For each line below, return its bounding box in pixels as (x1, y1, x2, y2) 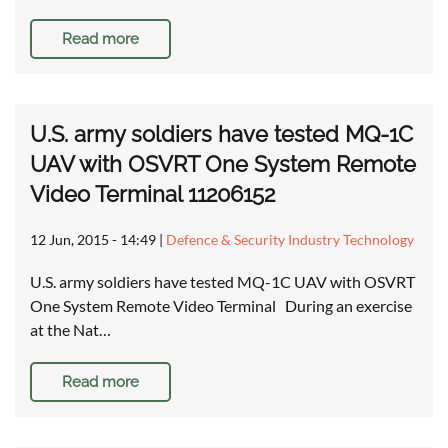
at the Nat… (30, 320, 111, 340)
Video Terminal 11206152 (30, 181, 275, 208)
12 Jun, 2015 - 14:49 (30, 231, 156, 249)
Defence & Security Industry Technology (166, 231, 414, 249)
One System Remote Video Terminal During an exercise (30, 296, 412, 316)
